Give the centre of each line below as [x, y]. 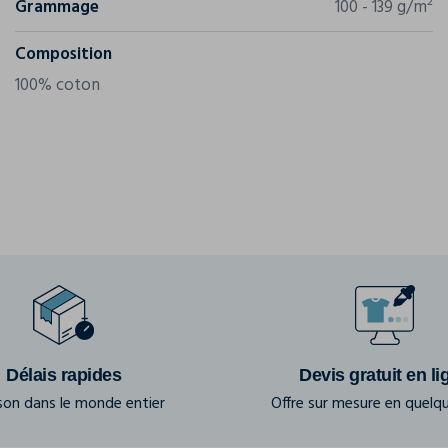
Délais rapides [63, 375]
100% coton [57, 85]
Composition [63, 54]
